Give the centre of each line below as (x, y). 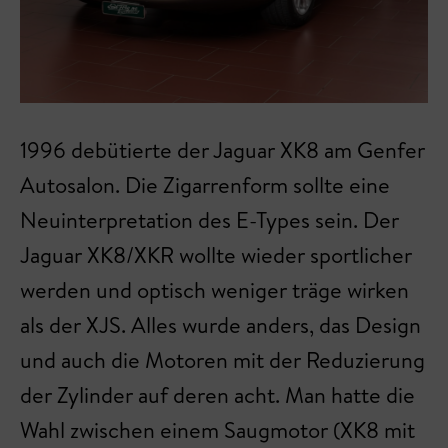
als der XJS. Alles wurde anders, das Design (220, 324)
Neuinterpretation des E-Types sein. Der (209, 219)
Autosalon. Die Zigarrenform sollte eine (205, 184)
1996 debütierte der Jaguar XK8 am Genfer (222, 149)
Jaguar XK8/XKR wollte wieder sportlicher (216, 254)
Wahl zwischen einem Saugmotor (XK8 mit (217, 429)
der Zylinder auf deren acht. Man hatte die (217, 394)
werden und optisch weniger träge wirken (214, 289)
